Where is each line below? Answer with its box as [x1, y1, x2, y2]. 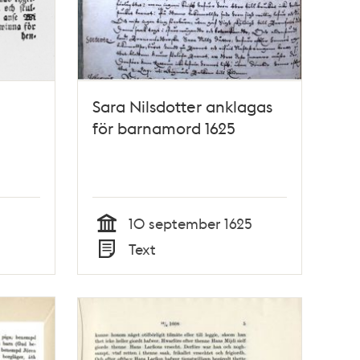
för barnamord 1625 [92, 117, 236, 138]
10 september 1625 [129, 213, 253, 232]
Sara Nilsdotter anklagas [92, 95, 273, 117]
